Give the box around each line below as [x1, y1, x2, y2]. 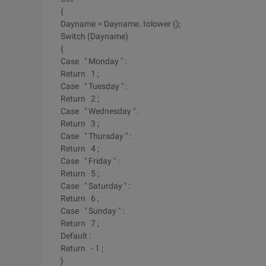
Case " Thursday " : [61, 131, 131, 141]
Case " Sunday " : [61, 206, 124, 216]
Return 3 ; [61, 119, 99, 128]
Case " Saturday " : [61, 181, 130, 191]
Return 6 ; [61, 194, 99, 203]
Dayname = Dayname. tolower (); [61, 19, 180, 28]
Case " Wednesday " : [61, 106, 139, 116]
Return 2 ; [61, 94, 99, 103]
